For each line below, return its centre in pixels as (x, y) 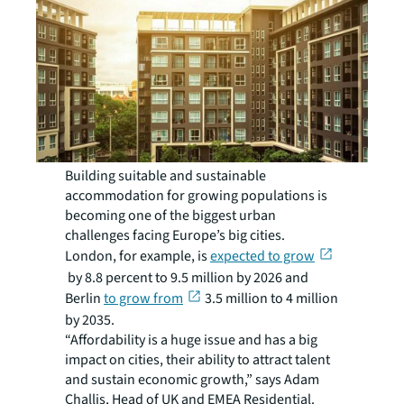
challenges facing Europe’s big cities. (175, 235)
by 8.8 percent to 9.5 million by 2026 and (187, 277)
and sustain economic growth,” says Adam (192, 379)
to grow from (143, 298)
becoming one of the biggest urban (170, 215)
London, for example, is (138, 256)
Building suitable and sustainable (165, 175)
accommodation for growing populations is (196, 195)
